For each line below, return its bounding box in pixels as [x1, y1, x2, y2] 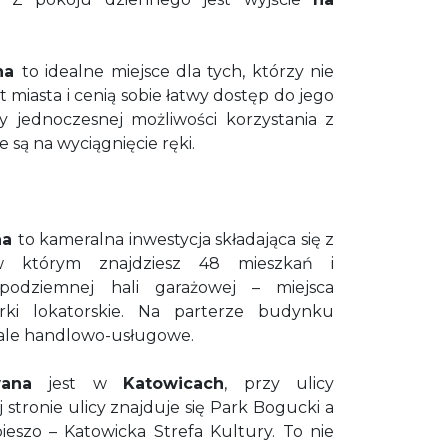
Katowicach [123, 374, 224, 394]
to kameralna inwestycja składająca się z [17, 230, 335, 250]
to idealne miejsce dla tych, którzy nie [21, 62, 334, 82]
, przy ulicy [224, 374, 334, 394]
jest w [31, 374, 123, 394]
